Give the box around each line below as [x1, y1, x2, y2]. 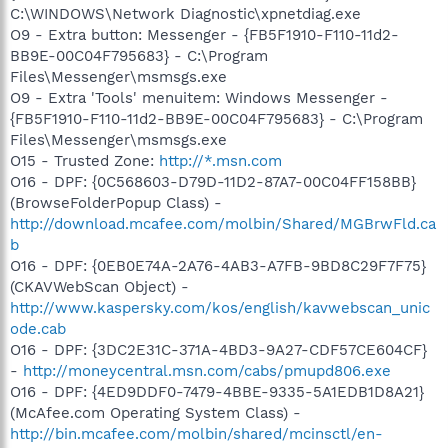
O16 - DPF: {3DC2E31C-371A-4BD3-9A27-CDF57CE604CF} [10, 340, 427, 359]
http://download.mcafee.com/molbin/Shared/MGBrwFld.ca [10, 214, 436, 233]
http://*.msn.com [159, 151, 282, 170]
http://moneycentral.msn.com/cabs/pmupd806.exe [23, 361, 391, 380]
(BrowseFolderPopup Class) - [10, 193, 222, 212]
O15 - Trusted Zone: [10, 151, 159, 170]
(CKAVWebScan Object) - [10, 277, 189, 296]
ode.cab [10, 319, 66, 338]
